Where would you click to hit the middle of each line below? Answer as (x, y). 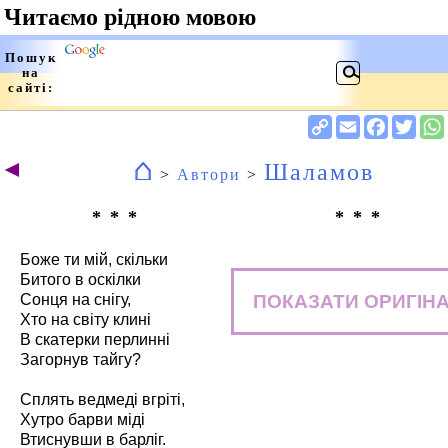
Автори (208, 174)
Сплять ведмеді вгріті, (102, 399)
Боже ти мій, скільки (94, 259)
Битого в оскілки (80, 279)
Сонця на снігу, (75, 299)
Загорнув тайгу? (80, 359)
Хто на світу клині (85, 319)
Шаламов (318, 172)
